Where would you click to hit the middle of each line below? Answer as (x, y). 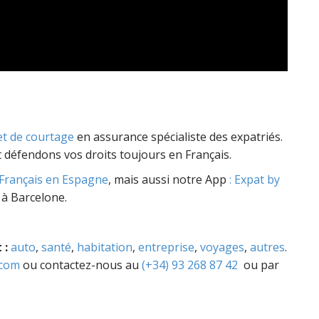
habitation (105, 247)
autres (267, 247)
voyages (222, 247)
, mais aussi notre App (169, 179)
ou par (258, 265)
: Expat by (255, 179)
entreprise (166, 247)
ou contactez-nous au (81, 265)
